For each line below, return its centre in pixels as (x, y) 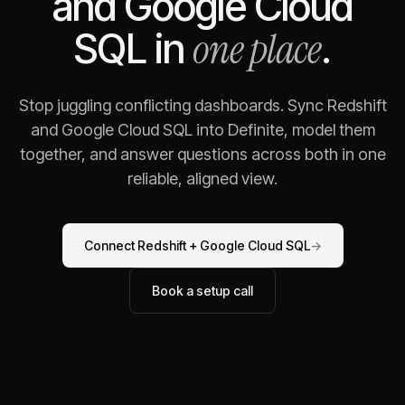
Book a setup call (202, 291)
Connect (110, 245)
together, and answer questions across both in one (202, 154)
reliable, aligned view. (202, 179)
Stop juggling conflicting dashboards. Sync (173, 105)
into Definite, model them (283, 130)
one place (257, 50)
